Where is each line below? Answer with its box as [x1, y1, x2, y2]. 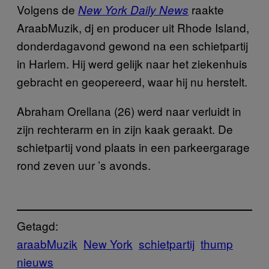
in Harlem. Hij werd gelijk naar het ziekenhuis [17, 55, 247, 71]
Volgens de [17, 1, 78, 17]
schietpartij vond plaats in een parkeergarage [17, 139, 250, 155]
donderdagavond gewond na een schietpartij [17, 37, 248, 53]
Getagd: [17, 217, 58, 234]
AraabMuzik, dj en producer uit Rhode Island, [17, 19, 249, 35]
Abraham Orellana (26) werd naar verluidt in [17, 103, 241, 119]
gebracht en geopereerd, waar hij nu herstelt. [17, 73, 247, 89]
